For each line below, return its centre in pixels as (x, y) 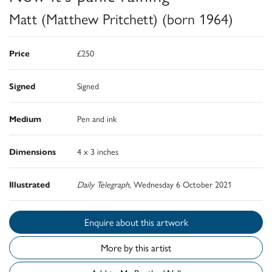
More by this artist (136, 248)
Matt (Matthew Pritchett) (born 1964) (121, 19)
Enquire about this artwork (164, 222)
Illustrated (29, 184)
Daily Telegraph (103, 184)
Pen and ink (97, 119)
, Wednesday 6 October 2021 (181, 184)
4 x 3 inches (98, 151)
